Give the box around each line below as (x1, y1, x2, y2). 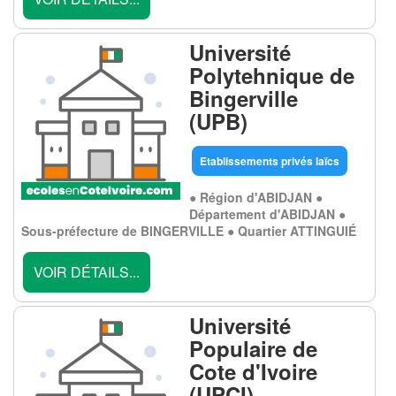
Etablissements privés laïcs (200, 153, 339, 169)
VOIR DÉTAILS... (34, 262, 140, 282)
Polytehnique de (189, 60, 354, 90)
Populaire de (189, 333, 317, 363)
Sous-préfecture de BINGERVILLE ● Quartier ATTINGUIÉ (21, 222, 356, 240)
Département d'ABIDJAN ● (189, 205, 346, 223)
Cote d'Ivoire (189, 356, 317, 386)
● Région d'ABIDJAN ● (189, 188, 323, 206)
